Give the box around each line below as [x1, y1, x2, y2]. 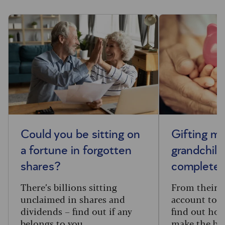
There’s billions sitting [21, 180, 117, 193]
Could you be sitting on [21, 128, 140, 141]
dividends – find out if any [21, 204, 132, 217]
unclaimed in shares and [21, 192, 125, 205]
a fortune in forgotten [21, 144, 132, 157]
